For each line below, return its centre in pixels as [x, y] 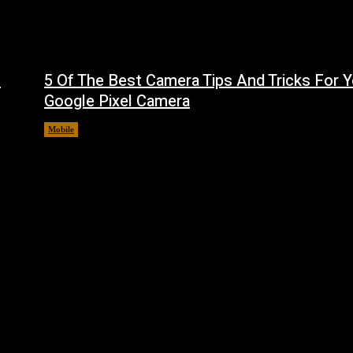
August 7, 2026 [117, 129]
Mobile [61, 129]
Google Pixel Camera [117, 101]
